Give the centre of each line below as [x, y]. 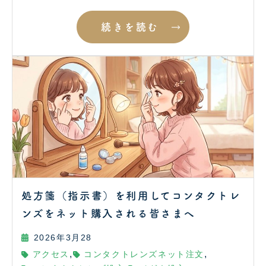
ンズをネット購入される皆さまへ [108, 213]
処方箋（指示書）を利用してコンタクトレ [131, 195]
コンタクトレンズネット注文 [144, 254]
